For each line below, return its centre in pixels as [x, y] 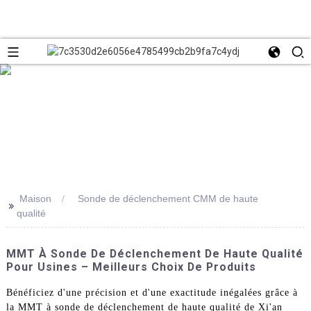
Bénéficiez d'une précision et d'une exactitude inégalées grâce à [152, 292]
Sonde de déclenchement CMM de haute [168, 198]
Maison [35, 198]
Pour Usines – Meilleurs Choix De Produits [131, 267]
